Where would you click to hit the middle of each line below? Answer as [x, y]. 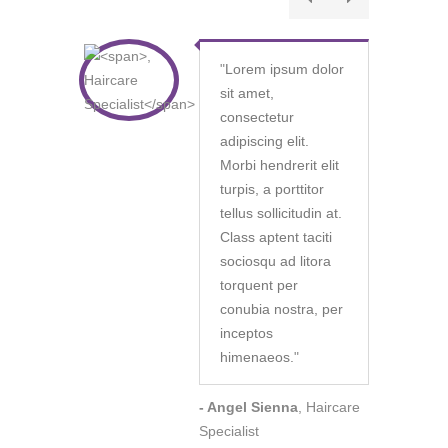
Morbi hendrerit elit [279, 165]
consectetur [257, 117]
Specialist [229, 431]
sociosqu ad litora [275, 261]
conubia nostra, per [281, 309]
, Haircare [329, 407]
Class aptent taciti [276, 237]
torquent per [259, 285]
